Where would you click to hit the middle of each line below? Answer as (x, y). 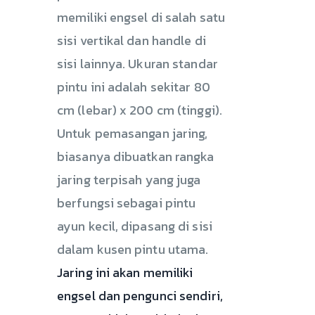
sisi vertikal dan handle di (131, 40)
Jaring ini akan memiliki (125, 272)
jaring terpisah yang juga (129, 179)
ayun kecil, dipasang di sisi (135, 226)
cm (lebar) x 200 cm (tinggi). (140, 110)
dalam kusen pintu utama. (133, 249)
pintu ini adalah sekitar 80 (134, 86)
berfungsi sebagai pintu (127, 202)
